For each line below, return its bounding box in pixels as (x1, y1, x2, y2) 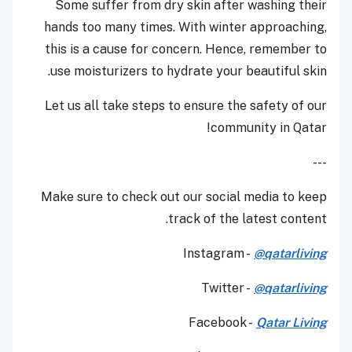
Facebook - (189, 315, 256, 331)
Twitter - (201, 280, 254, 296)
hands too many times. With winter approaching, (44, 20, 327, 35)
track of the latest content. (168, 211, 327, 227)
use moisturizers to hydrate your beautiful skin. (50, 64, 327, 79)
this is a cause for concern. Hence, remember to (45, 42, 327, 57)
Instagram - (183, 246, 254, 262)
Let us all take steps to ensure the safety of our (45, 98, 327, 114)
